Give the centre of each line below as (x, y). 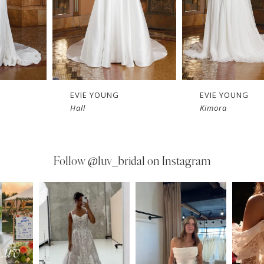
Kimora (214, 108)
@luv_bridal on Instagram (149, 161)
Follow (70, 161)
